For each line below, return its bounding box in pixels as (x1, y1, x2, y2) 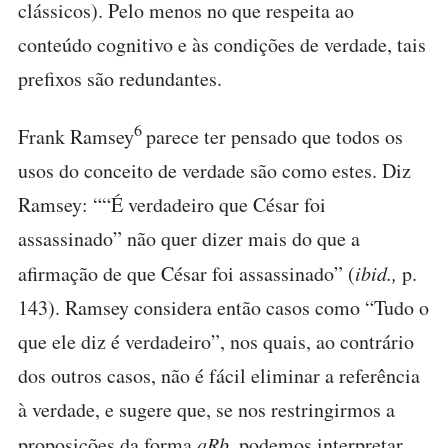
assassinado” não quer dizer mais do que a (18, 224, 360, 252)
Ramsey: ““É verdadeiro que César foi (18, 190, 326, 218)
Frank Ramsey (18, 122, 134, 150)
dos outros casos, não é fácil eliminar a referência (18, 361, 420, 389)
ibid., (355, 259, 402, 286)
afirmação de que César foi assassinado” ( (18, 259, 355, 287)
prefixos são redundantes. (18, 65, 222, 93)
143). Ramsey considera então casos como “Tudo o (18, 293, 429, 321)
